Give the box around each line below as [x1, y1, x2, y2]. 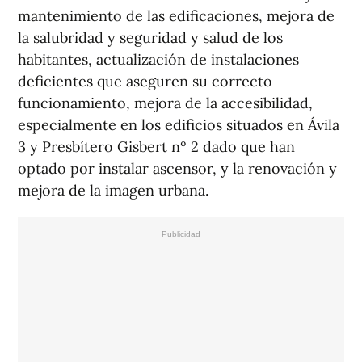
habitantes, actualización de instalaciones [18, 50, 299, 69]
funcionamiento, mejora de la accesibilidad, [18, 94, 313, 113]
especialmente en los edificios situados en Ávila [18, 116, 339, 135]
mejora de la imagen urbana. [18, 181, 208, 200]
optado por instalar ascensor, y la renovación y [18, 159, 337, 179]
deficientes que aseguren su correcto [18, 72, 272, 91]
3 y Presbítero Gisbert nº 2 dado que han [18, 137, 295, 157]
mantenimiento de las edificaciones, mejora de [18, 6, 335, 26]
